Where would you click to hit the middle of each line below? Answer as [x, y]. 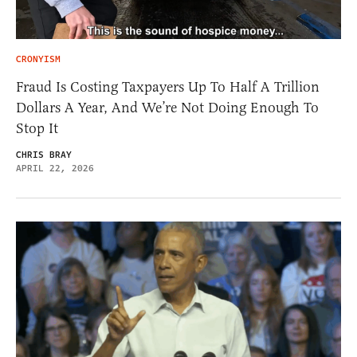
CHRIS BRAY [44, 155]
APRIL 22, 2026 [55, 168]
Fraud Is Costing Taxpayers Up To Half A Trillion [168, 86]
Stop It [37, 128]
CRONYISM [38, 59]
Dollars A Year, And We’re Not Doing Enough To [167, 107]
